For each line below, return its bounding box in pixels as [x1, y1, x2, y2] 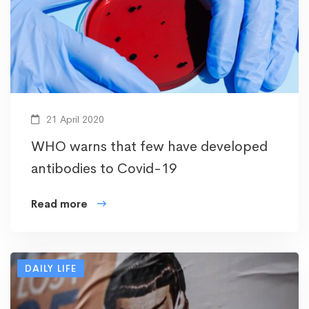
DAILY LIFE [25, 261, 77, 275]
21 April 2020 [43, 112, 104, 126]
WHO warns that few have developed [31, 137, 268, 155]
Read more [31, 197, 88, 210]
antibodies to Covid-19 [31, 159, 177, 177]
